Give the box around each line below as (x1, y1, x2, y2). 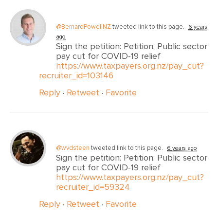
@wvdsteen (56, 144, 90, 152)
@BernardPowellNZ (56, 23, 111, 31)
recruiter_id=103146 (39, 70, 113, 81)
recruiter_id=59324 (56, 182, 130, 193)
